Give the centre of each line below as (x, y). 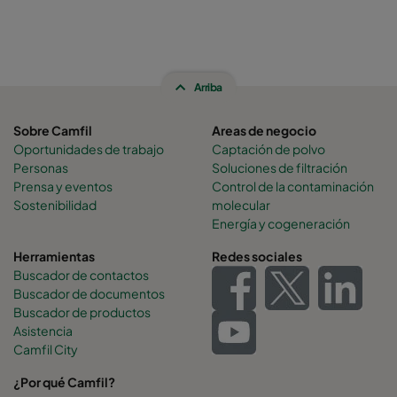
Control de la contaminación (293, 187)
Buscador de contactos (81, 275)
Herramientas (54, 257)
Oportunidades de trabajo (89, 149)
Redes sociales (257, 257)
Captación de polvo (269, 149)
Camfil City (46, 350)
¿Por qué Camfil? (64, 382)
